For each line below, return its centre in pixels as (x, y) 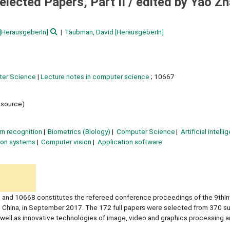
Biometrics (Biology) (79, 131)
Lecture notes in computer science (95, 76)
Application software (130, 141)
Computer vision (66, 141)
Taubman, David (89, 32)
